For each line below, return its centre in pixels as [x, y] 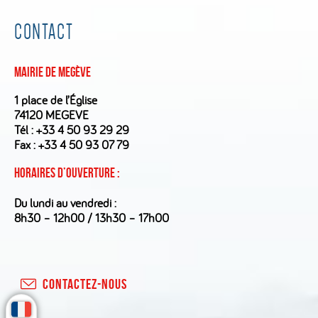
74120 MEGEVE [51, 115]
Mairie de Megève [53, 72]
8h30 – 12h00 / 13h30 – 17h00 [92, 217]
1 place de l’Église [56, 100]
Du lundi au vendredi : [65, 202]
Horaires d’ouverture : [67, 172]
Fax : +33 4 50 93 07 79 [72, 145]
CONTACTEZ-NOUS [85, 284]
